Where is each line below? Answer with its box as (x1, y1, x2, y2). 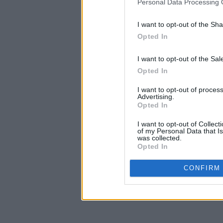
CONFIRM (183, 164, 221, 172)
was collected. (137, 133, 182, 142)
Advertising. (137, 92, 174, 101)
